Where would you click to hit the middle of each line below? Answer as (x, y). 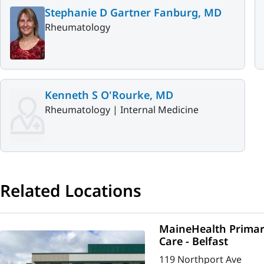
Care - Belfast (193, 241)
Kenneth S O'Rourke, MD (109, 95)
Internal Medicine (159, 109)
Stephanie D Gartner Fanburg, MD (133, 13)
